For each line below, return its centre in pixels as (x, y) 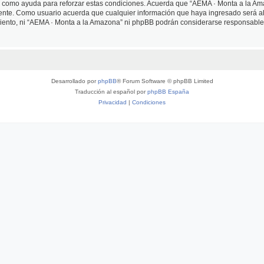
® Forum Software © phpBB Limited (165, 81)
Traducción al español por (111, 92)
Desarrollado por (74, 81)
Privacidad (113, 102)
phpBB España (168, 92)
